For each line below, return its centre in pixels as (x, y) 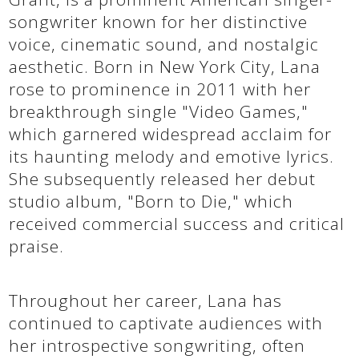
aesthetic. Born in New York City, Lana (165, 67)
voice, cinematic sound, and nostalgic (164, 44)
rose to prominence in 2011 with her (160, 89)
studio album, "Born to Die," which (151, 201)
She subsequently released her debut (163, 179)
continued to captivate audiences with (166, 323)
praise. (37, 246)
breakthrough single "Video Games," (159, 111)
